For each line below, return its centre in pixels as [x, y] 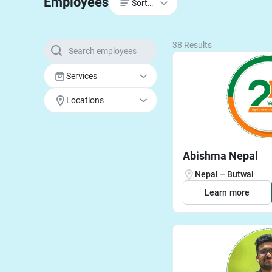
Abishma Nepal [220, 155]
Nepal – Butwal [224, 174]
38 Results [192, 45]
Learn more [227, 192]
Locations [85, 100]
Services [82, 76]
